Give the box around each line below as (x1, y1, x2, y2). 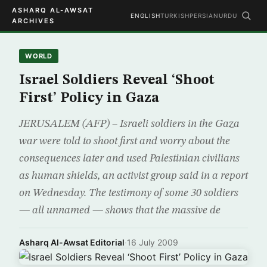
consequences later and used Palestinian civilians (19, 153, 240, 164)
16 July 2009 (127, 237, 178, 247)
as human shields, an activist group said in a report (19, 170, 248, 181)
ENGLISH (131, 12, 160, 19)
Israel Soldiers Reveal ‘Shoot (19, 73, 215, 88)
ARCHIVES (12, 17, 55, 25)
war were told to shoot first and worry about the (19, 136, 230, 147)
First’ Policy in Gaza (19, 91, 159, 105)
